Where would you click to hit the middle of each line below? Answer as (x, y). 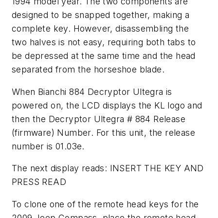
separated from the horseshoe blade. (88, 69)
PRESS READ (39, 182)
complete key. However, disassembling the (100, 28)
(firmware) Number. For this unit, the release (103, 132)
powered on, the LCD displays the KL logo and (107, 105)
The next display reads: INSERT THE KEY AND (108, 168)
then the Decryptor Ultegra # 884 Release (99, 119)
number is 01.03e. (48, 146)
